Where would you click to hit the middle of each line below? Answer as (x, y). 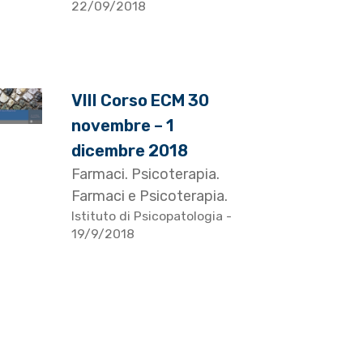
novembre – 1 (123, 126)
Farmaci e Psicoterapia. (150, 196)
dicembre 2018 (130, 151)
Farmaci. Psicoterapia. (146, 175)
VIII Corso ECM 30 (141, 101)
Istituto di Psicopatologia (149, 216)
